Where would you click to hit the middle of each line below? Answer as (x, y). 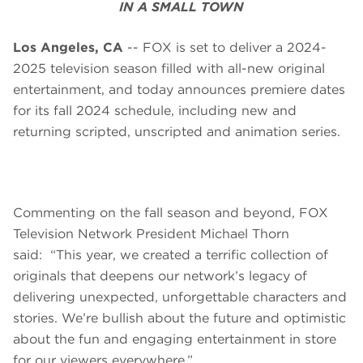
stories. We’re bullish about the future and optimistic (179, 318)
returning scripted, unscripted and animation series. (179, 132)
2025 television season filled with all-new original (169, 69)
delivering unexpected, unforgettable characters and (180, 297)
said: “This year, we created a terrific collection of (171, 255)
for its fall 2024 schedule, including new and (155, 111)
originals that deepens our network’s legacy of (160, 276)
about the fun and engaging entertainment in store (175, 340)
